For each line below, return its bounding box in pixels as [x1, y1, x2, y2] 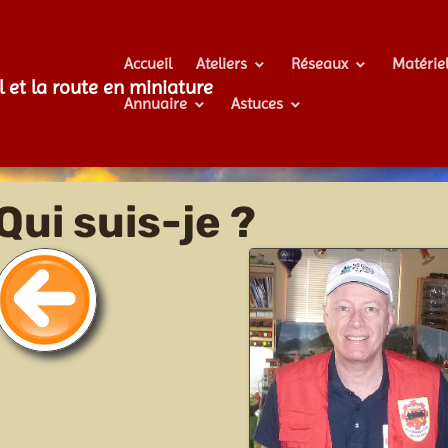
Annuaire [124, 93, 192, 113]
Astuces [231, 93, 288, 113]
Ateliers [196, 53, 252, 73]
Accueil [124, 53, 173, 73]
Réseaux [291, 53, 353, 73]
